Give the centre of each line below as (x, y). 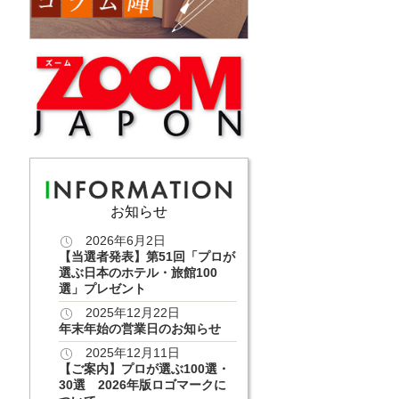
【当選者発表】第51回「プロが (147, 256)
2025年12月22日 (132, 312)
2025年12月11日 (132, 352)
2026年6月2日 (125, 240)
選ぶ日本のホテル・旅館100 (138, 272)
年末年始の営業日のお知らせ (139, 328)
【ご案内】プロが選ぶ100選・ (144, 368)
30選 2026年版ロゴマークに (142, 384)
